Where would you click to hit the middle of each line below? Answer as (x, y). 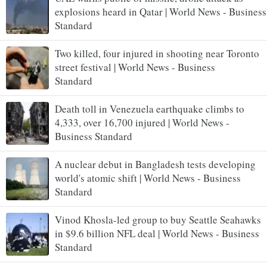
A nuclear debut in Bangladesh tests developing (155, 164)
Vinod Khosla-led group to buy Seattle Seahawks (158, 219)
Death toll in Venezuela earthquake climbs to (150, 108)
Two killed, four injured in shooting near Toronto (157, 53)
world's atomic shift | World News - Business (148, 178)
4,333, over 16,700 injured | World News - (142, 122)
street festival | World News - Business (135, 67)
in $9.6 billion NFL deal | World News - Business (157, 233)
